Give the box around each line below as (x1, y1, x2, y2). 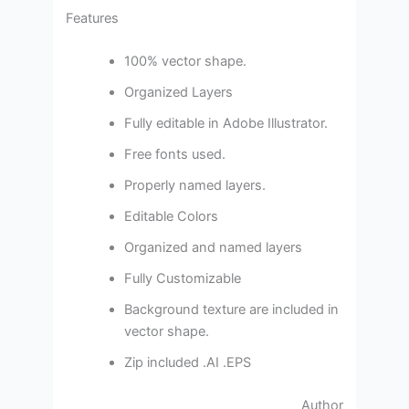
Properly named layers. (124, 176, 267, 194)
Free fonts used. (124, 145, 226, 163)
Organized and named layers (124, 238, 303, 256)
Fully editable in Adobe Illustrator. (124, 114, 329, 131)
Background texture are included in (124, 300, 340, 318)
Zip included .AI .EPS (124, 353, 252, 371)
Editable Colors (124, 207, 219, 225)
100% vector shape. (124, 52, 247, 69)
